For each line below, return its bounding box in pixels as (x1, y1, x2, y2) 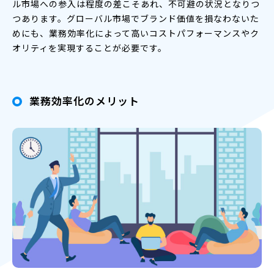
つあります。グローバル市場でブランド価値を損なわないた (12, 12, 259, 24)
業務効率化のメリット (29, 92, 139, 108)
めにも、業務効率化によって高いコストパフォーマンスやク (12, 26, 259, 39)
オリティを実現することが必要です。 (12, 41, 167, 54)
